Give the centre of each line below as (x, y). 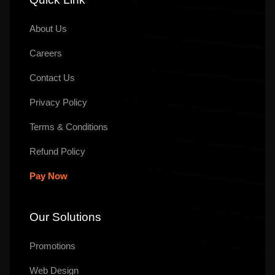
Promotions (52, 246)
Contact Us (52, 78)
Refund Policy (57, 152)
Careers (46, 53)
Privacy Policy (58, 103)
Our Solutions (65, 217)
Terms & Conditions (69, 127)
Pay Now (48, 176)
